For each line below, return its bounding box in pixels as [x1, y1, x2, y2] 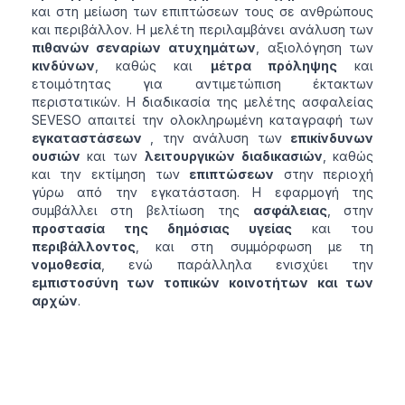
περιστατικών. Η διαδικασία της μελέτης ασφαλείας [31, 94, 374, 109]
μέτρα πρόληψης [210, 58, 338, 73]
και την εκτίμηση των [31, 166, 190, 182]
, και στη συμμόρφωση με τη [135, 239, 374, 254]
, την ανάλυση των [141, 130, 291, 146]
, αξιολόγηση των [256, 40, 374, 55]
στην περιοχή [274, 166, 374, 182]
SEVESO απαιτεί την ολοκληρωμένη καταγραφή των [31, 112, 374, 127]
